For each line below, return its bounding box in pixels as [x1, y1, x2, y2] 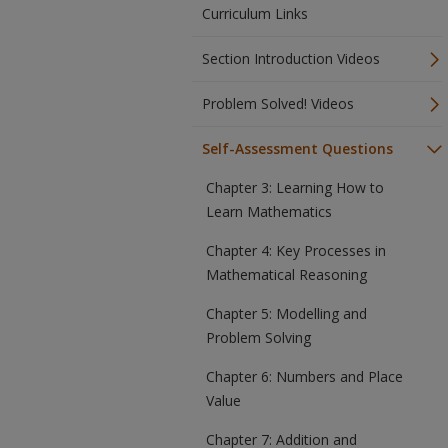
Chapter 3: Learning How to [206, 178, 384, 197]
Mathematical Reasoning [206, 265, 367, 284]
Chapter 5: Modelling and [206, 304, 367, 323]
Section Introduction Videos [202, 49, 380, 68]
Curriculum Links [202, 4, 308, 23]
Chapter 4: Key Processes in [206, 241, 386, 260]
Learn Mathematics [206, 202, 332, 221]
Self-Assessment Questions [202, 139, 393, 158]
